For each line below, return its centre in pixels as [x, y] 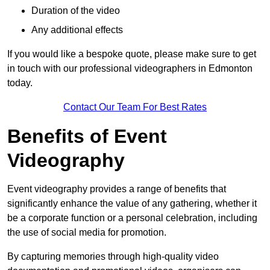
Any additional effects [77, 30]
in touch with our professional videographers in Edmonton [130, 68]
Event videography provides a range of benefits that [117, 189]
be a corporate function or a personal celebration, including [132, 218]
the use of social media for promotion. [87, 232]
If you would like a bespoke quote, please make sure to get [132, 54]
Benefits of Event [87, 136]
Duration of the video [76, 11]
